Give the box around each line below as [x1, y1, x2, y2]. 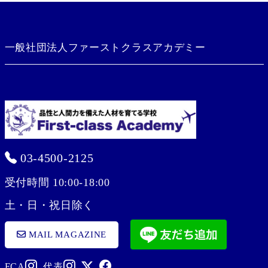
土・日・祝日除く [4, 199, 95, 211]
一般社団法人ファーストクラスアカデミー [4, 42, 206, 53]
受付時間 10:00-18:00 [4, 176, 110, 188]
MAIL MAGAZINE [26, 229, 107, 239]
